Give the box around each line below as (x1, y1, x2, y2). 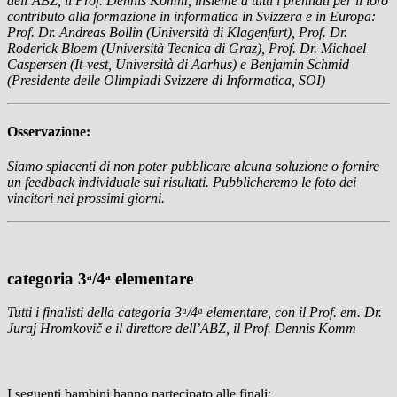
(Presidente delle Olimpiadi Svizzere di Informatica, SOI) (7, 73, 325, 89)
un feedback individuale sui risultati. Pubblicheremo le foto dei (7, 174, 356, 190)
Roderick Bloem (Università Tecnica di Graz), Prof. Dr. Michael (7, 41, 366, 57)
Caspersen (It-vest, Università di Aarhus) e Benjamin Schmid (7, 57, 349, 73)
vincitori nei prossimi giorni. (7, 190, 165, 206)
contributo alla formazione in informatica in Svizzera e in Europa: (7, 9, 376, 25)
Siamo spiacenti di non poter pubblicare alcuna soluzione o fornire (7, 158, 379, 174)
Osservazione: (7, 123, 90, 139)
